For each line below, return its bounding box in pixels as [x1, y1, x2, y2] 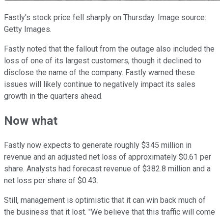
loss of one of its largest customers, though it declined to [4, 56, 201, 66]
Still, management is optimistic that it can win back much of [4, 195, 206, 205]
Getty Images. [4, 25, 52, 34]
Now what [4, 114, 57, 128]
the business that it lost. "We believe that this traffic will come [4, 207, 215, 217]
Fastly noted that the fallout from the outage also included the [4, 44, 215, 54]
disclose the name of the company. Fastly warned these [4, 68, 195, 78]
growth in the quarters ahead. [4, 91, 103, 101]
